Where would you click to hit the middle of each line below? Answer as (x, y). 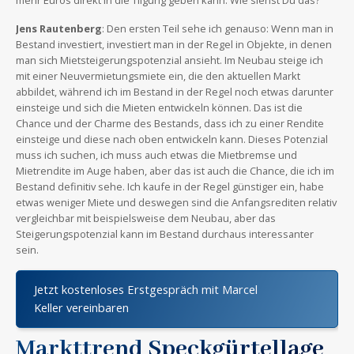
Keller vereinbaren (81, 308)
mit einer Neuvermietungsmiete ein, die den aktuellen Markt (158, 75)
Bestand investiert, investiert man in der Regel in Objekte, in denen (174, 44)
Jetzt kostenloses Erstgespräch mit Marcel (145, 290)
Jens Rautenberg (59, 28)
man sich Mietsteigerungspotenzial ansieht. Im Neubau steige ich (169, 60)
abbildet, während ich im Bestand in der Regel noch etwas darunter (175, 91)
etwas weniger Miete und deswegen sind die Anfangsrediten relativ (176, 202)
